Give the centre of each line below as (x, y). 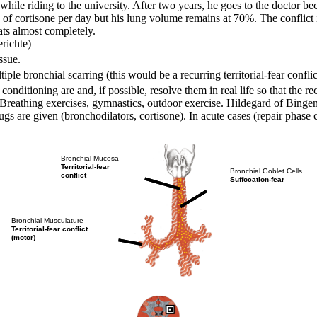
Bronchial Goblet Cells (266, 171)
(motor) (23, 237)
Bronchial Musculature (47, 220)
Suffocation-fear (258, 179)
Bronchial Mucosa (90, 158)
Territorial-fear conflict (50, 229)
